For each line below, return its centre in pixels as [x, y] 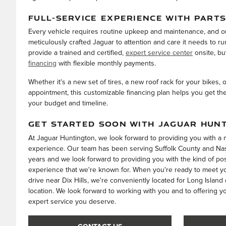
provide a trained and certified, [77, 53]
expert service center [159, 53]
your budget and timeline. [68, 104]
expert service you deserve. [72, 202]
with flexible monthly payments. [106, 64]
